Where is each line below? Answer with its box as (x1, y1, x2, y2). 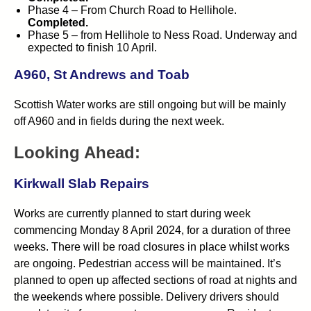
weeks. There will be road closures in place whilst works (14, 240, 289, 253)
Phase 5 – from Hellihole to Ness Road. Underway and (28, 29, 297, 42)
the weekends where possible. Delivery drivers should (14, 290, 279, 303)
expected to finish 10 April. (28, 42, 157, 54)
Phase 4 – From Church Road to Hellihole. (28, 4, 237, 17)
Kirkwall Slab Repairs (14, 176, 149, 192)
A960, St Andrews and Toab (14, 67, 190, 83)
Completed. (28, 17, 88, 29)
